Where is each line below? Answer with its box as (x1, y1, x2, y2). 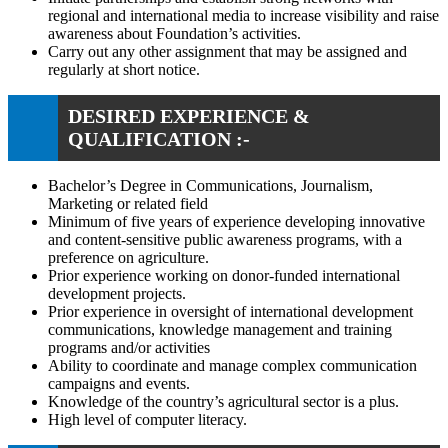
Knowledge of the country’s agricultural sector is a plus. (48, 392, 399, 410)
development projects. (48, 284, 186, 302)
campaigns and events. (48, 374, 190, 392)
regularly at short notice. (48, 60, 200, 78)
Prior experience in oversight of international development (48, 302, 413, 320)
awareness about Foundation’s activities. (48, 24, 301, 42)
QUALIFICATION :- (68, 127, 250, 150)
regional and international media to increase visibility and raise (48, 6, 439, 24)
